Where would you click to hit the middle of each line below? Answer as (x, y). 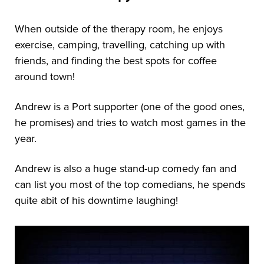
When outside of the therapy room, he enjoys (119, 29)
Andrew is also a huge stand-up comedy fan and (126, 169)
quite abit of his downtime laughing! (96, 201)
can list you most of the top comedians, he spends (130, 185)
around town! (45, 77)
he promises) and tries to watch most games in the (130, 123)
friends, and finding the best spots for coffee (116, 61)
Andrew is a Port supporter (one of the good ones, (130, 107)
